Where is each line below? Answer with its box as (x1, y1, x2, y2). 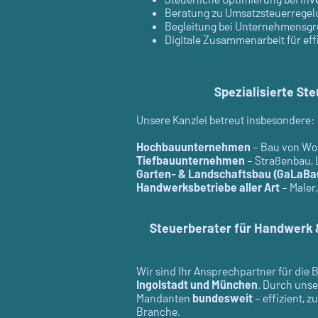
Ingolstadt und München (136, 278, 258, 292)
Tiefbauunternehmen (136, 153, 245, 168)
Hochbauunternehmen (136, 140, 251, 154)
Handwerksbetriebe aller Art (136, 180, 280, 194)
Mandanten (136, 291, 192, 305)
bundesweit (192, 291, 253, 305)
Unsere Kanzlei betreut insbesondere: (136, 113, 314, 127)
